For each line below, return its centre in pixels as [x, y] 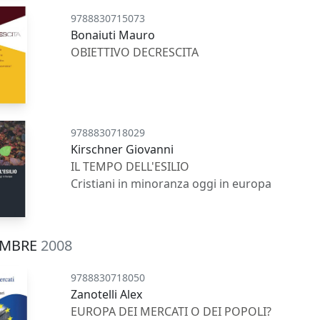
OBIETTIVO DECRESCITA [135, 52]
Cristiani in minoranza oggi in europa [171, 183]
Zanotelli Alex [107, 295]
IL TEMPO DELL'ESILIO [130, 166]
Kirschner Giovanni [122, 149]
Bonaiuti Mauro [113, 35]
